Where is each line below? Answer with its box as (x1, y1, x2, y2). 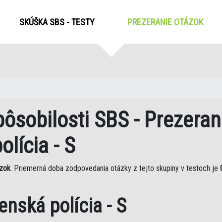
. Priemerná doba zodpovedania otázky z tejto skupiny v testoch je (10, 164, 220, 173)
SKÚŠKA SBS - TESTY (19, 16, 95, 27)
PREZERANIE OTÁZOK (127, 16, 204, 27)
